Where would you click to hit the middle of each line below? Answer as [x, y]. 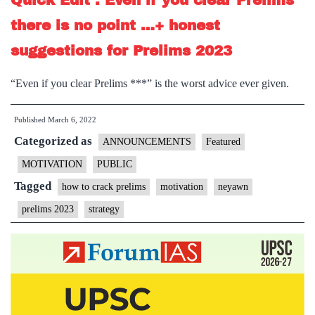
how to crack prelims [104, 187]
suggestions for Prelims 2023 [121, 51]
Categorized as [54, 141]
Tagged [34, 186]
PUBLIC [115, 164]
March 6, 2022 [72, 120]
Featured [223, 142]
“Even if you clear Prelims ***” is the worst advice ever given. [150, 83]
